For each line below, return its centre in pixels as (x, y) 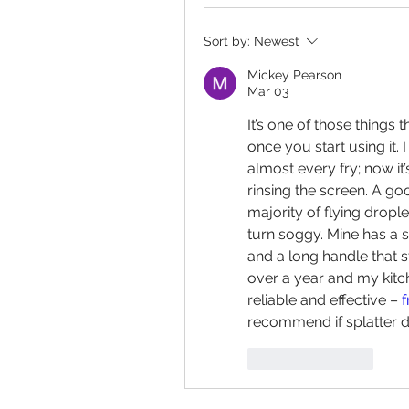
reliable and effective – (325, 300)
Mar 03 (268, 91)
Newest (277, 41)
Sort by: (227, 41)
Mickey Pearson (294, 75)
